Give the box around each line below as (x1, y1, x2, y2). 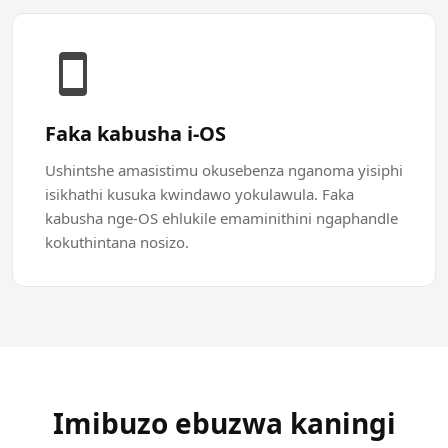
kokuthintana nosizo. (45, 232, 189, 252)
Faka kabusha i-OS (45, 120, 226, 147)
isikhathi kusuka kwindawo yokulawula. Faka (45, 184, 354, 204)
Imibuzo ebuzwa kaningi (52, 404, 396, 442)
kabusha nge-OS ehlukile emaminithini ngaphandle (45, 208, 398, 228)
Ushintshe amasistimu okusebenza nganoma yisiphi (45, 160, 403, 180)
